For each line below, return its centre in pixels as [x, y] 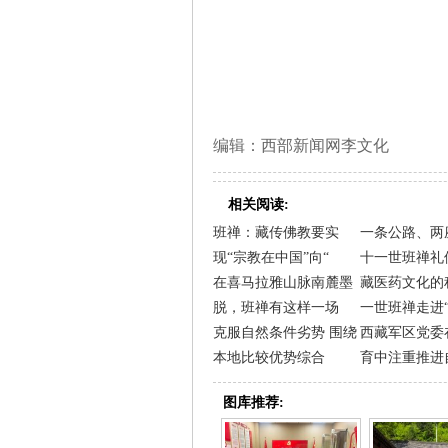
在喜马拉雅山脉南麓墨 [283, 282]
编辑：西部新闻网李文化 [301, 145]
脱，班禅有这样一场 [276, 307]
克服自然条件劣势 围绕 [285, 332]
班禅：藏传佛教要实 [276, 232]
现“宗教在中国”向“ [271, 257]
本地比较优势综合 [269, 357]
